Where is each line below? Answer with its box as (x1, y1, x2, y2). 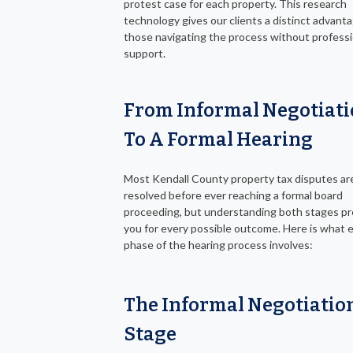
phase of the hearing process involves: (124, 238, 313, 252)
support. (124, 46, 165, 61)
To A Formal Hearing (124, 128, 313, 151)
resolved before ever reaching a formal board (124, 188, 343, 203)
